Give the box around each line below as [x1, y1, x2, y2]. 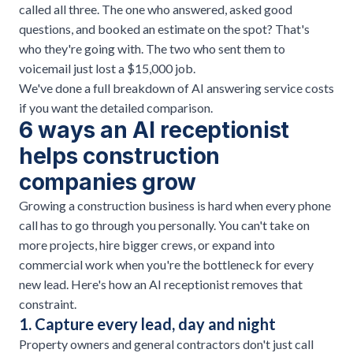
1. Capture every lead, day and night [19, 314, 276, 334]
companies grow [19, 169, 197, 196]
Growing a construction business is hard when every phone [19, 198, 331, 214]
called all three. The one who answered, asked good [19, 2, 292, 17]
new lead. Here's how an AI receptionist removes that [19, 277, 303, 292]
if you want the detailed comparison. [19, 100, 213, 116]
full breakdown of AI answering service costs [93, 80, 334, 96]
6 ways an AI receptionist [19, 117, 289, 144]
